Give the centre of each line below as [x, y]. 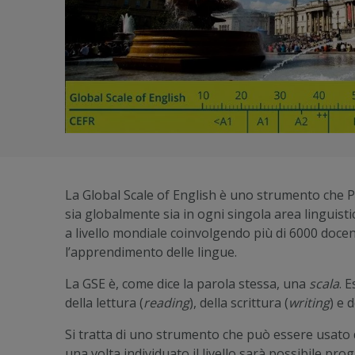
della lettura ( [104, 303]
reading [166, 303]
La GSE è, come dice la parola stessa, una [187, 284]
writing [309, 303]
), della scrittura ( [239, 303]
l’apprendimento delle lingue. [151, 252]
